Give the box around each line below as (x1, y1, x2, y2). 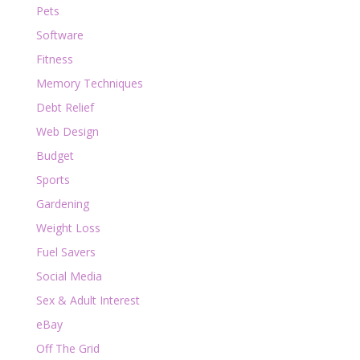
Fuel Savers (35, 243, 96, 260)
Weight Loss (35, 219, 100, 235)
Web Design (35, 123, 99, 139)
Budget (35, 147, 74, 163)
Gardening (35, 195, 89, 211)
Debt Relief (35, 99, 94, 115)
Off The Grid (35, 340, 100, 356)
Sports (35, 171, 70, 187)
